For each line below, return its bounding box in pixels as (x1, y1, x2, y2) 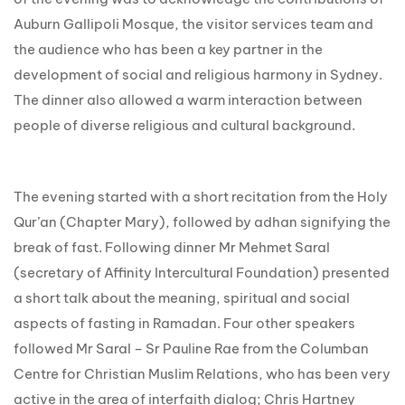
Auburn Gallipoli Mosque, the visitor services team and (14, 15, 373, 33)
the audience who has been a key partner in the (14, 41, 323, 58)
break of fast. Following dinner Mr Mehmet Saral (14, 238, 330, 256)
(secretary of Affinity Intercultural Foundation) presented (14, 263, 390, 281)
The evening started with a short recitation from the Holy (14, 187, 388, 205)
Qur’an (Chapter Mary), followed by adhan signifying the (14, 212, 391, 231)
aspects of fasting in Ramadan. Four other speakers (14, 314, 355, 332)
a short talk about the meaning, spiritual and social (14, 288, 350, 306)
